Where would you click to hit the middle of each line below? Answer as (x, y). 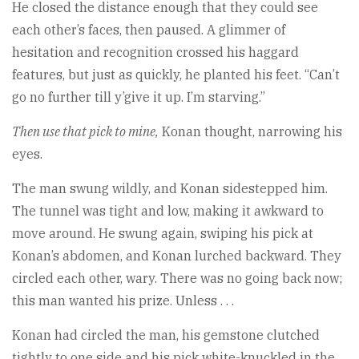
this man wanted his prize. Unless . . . (123, 300)
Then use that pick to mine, (85, 131)
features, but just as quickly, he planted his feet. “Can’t (176, 74)
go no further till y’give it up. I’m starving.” (139, 97)
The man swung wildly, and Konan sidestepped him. (170, 188)
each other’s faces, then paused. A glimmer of (149, 29)
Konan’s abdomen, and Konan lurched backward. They (177, 255)
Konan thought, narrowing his (250, 131)
